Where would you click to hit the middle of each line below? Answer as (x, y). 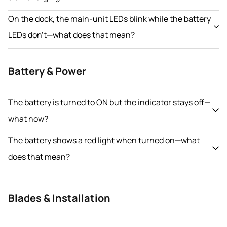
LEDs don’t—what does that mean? (71, 35)
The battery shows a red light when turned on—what (104, 140)
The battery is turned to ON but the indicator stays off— (109, 102)
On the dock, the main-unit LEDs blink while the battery (109, 18)
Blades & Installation (59, 198)
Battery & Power (47, 71)
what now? (28, 118)
